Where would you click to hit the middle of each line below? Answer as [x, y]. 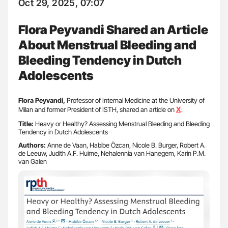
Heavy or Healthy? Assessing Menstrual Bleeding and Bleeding [122, 123]
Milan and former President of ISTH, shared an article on [97, 109]
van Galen [33, 161]
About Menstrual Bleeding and [107, 45]
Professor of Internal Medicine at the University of [136, 100]
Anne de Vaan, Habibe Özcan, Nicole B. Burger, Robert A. [126, 145]
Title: [27, 123]
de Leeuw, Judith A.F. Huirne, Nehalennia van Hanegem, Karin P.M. [112, 153]
